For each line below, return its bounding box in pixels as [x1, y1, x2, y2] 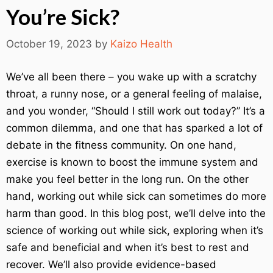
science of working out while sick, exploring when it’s [6, 224, 263, 236]
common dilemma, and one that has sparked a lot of [6, 122, 263, 134]
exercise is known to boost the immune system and [6, 156, 258, 168]
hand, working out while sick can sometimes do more [6, 190, 266, 202]
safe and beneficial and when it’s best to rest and [6, 241, 249, 253]
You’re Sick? [6, 4, 119, 29]
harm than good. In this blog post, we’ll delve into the [6, 207, 266, 219]
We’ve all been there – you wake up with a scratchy [6, 71, 257, 83]
